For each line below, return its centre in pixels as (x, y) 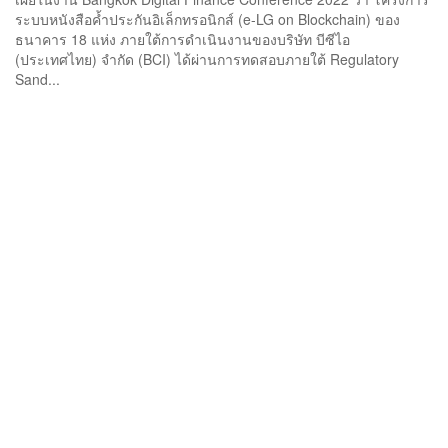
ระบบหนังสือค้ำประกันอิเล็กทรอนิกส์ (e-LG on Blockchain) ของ (207, 18)
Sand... (37, 78)
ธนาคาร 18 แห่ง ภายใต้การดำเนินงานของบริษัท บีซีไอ (182, 38)
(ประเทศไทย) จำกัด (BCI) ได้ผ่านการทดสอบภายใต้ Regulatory (207, 58)
